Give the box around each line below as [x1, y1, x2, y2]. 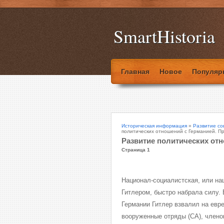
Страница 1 [121, 147, 150, 152]
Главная [121, 67, 149, 75]
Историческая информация [121, 123, 187, 128]
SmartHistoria [113, 24, 215, 48]
